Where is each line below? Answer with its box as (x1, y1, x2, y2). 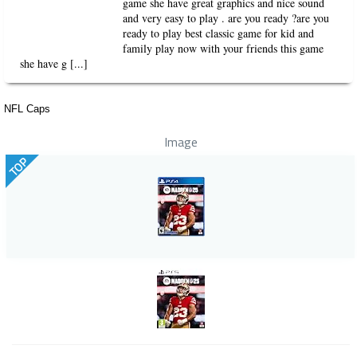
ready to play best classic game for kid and (123, 25, 315, 41)
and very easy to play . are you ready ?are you (123, 10, 330, 26)
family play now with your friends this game (123, 41, 324, 57)
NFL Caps (4, 103, 50, 116)
